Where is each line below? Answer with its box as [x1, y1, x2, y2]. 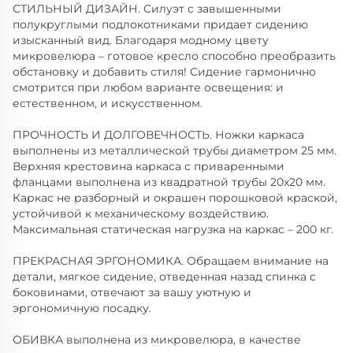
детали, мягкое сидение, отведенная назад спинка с [13, 269, 316, 284]
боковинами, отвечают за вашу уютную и [13, 285, 251, 300]
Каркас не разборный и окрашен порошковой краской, [13, 191, 337, 206]
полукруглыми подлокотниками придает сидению [13, 17, 308, 32]
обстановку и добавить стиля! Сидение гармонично [13, 65, 316, 80]
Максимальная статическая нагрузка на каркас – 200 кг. [13, 222, 333, 237]
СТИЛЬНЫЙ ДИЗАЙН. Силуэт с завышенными [13, 2, 281, 17]
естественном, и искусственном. [13, 96, 203, 111]
